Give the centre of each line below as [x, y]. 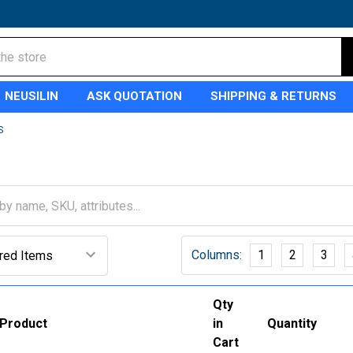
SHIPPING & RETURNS [274, 96]
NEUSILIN [32, 96]
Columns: [217, 255]
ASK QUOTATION [135, 96]
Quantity [292, 323]
